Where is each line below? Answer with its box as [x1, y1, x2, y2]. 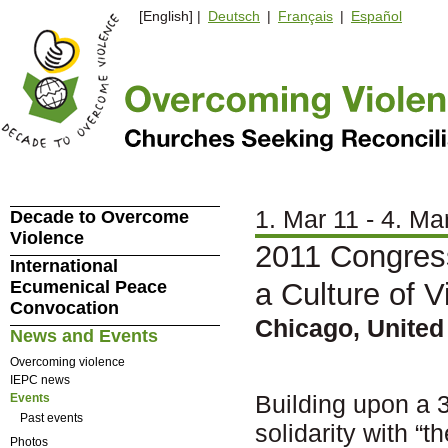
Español [351, 8, 402, 25]
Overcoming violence [9, 354, 125, 369]
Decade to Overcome [9, 207, 189, 227]
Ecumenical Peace [9, 277, 167, 297]
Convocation [9, 298, 119, 318]
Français [278, 8, 333, 25]
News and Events [9, 326, 158, 346]
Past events [19, 411, 83, 425]
